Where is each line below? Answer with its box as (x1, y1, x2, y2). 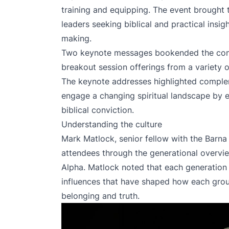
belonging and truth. (61, 191, 140, 201)
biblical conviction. (61, 105, 136, 115)
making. (61, 33, 91, 43)
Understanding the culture (61, 119, 162, 129)
